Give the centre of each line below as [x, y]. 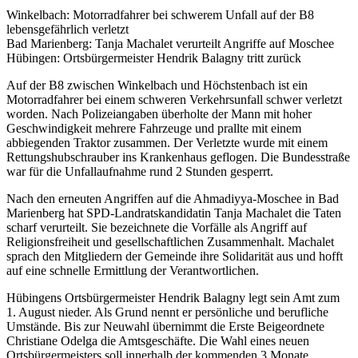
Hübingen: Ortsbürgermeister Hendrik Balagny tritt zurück [154, 58]
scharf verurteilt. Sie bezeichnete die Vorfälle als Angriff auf [157, 228]
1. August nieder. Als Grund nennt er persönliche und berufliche [167, 312]
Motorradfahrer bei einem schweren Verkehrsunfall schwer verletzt [174, 100]
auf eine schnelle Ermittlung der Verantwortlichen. [133, 271]
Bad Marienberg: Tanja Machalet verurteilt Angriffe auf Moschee [170, 44]
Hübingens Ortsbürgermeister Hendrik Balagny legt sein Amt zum [173, 298]
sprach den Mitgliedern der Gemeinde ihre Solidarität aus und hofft [175, 257]
